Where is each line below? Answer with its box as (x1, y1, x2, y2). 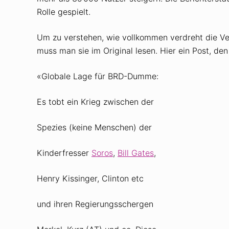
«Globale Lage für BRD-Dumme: (37, 71, 158, 81)
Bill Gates (118, 147, 154, 158)
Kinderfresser (37, 147, 91, 158)
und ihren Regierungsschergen (37, 198, 153, 209)
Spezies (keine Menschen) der (37, 122, 152, 132)
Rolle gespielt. (37, 6, 90, 17)
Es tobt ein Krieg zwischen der (37, 96, 154, 107)
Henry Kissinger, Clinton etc (37, 173, 144, 184)
